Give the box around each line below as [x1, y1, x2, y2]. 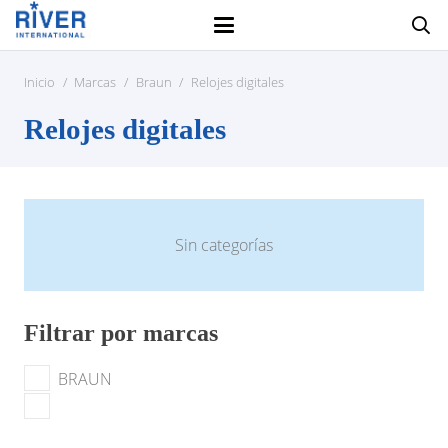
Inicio [24, 73, 55, 91]
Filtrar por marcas [24, 320, 218, 347]
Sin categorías [175, 234, 273, 256]
